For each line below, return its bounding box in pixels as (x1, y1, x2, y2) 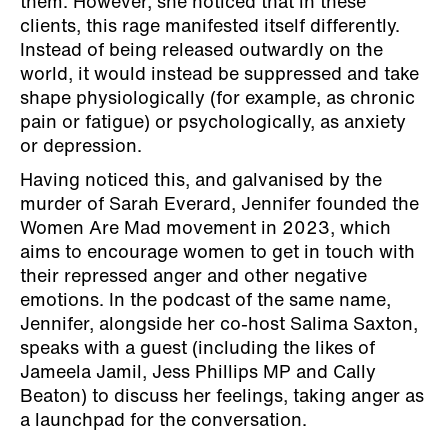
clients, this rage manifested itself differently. (20, 17, 400, 37)
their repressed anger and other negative (20, 267, 367, 287)
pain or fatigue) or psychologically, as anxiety (20, 113, 406, 133)
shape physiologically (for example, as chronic (20, 89, 415, 109)
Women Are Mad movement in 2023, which (20, 219, 391, 239)
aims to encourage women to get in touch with (20, 243, 415, 263)
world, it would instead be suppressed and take (20, 65, 419, 85)
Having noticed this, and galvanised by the (20, 171, 382, 191)
